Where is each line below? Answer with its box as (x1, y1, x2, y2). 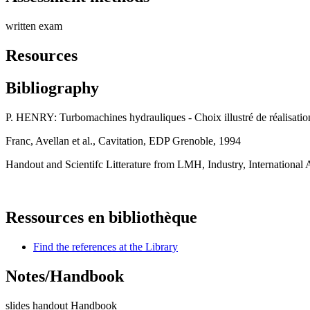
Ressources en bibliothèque (6, 208, 197, 226)
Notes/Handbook (6, 266, 124, 285)
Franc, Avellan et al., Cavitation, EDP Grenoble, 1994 (6, 135, 241, 147)
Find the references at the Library (33, 240, 178, 253)
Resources (6, 46, 77, 65)
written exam (6, 20, 62, 33)
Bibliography (6, 79, 99, 98)
